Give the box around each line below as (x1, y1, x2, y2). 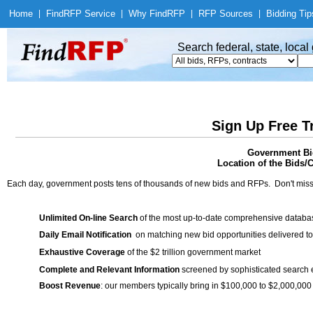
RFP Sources (198, 8, 253, 19)
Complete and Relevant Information (39, 265, 180, 275)
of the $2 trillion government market (125, 247, 261, 257)
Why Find (129, 8, 167, 19)
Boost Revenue (39, 281, 101, 291)
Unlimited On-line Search (39, 213, 138, 223)
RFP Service (64, 8, 115, 19)
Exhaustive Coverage (39, 247, 125, 257)
